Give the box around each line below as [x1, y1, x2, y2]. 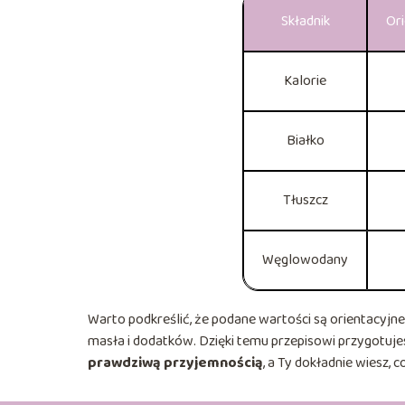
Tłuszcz [282, 188, 328, 212]
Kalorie [284, 69, 327, 92]
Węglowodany [262, 248, 349, 271]
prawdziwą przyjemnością [88, 351, 263, 374]
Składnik [280, 9, 330, 33]
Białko [286, 128, 325, 152]
